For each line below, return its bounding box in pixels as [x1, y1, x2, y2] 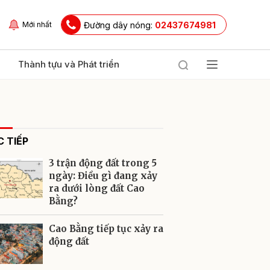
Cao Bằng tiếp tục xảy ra [49, 223, 163, 234]
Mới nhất [22, 20, 52, 29]
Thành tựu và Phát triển [18, 58, 119, 70]
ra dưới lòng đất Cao [49, 183, 145, 194]
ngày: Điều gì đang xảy [49, 170, 157, 181]
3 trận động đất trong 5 [49, 157, 157, 169]
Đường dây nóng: [84, 19, 155, 30]
